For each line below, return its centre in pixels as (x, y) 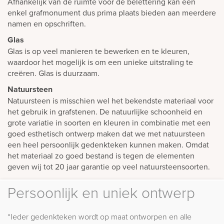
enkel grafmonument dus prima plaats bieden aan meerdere (112, 12)
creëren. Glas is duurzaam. (53, 73)
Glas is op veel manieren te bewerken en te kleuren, (98, 51)
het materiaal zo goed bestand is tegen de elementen (101, 155)
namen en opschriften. (47, 23)
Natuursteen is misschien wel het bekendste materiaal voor (110, 100)
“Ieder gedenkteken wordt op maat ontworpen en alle (99, 216)
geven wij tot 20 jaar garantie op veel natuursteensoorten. (109, 166)
